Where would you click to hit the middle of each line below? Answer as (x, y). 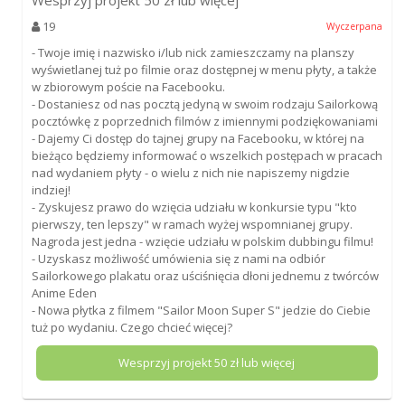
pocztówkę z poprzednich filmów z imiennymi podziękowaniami (204, 121)
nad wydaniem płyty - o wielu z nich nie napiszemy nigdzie (190, 172)
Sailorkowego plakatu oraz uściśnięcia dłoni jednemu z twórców (205, 275)
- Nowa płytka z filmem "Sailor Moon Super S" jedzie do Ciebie (201, 310)
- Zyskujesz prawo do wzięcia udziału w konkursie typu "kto (194, 207)
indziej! (51, 189)
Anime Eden (64, 292)
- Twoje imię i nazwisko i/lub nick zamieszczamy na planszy (193, 52)
